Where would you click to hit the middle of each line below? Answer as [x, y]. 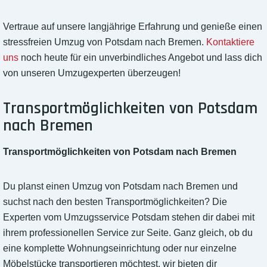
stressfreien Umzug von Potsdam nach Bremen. [105, 42]
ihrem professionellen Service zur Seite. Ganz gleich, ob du [128, 233]
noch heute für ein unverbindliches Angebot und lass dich [140, 58]
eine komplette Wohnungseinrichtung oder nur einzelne [120, 249]
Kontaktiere [230, 42]
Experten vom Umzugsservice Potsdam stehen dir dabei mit [129, 218]
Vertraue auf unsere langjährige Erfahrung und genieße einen [133, 27]
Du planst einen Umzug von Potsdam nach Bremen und [120, 187]
